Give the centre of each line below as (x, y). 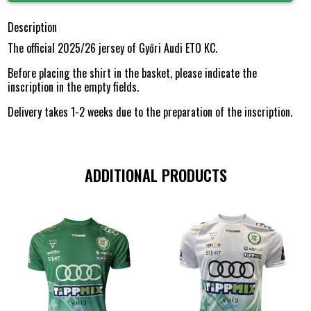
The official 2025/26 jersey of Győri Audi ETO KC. (113, 48)
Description (33, 27)
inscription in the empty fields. (74, 86)
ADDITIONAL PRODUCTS (155, 175)
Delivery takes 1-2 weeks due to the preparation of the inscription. (150, 111)
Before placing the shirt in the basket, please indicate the (133, 73)
